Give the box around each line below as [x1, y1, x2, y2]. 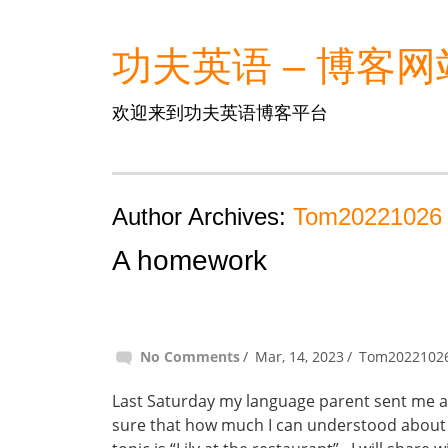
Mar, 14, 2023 [255, 347, 344, 366]
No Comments [140, 347, 240, 366]
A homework [112, 245, 267, 276]
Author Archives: [112, 203, 293, 230]
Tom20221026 [293, 203, 442, 230]
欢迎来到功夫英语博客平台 [112, 100, 328, 124]
